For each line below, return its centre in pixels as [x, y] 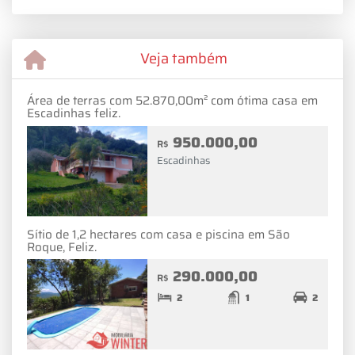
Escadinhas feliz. [74, 114]
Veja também [183, 58]
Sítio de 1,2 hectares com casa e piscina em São [158, 234]
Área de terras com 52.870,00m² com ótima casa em [172, 101]
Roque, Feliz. [62, 247]
